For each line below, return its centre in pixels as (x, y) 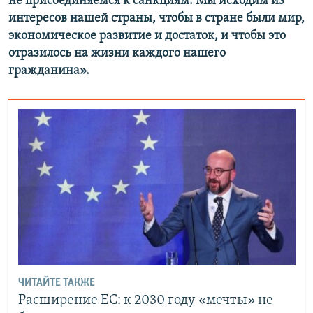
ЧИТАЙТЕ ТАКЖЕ (56, 283)
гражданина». (49, 71)
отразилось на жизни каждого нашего (117, 53)
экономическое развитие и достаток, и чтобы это (147, 36)
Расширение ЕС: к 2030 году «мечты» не (145, 300)
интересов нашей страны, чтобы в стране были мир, (156, 18)
